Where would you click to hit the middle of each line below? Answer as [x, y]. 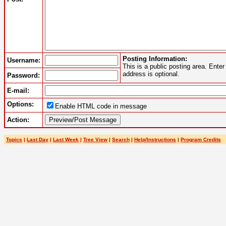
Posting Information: [155, 59]
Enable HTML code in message [101, 106]
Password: [23, 75]
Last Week [66, 139]
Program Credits [201, 139]
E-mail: [18, 90]
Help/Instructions [155, 139]
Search [121, 139]
